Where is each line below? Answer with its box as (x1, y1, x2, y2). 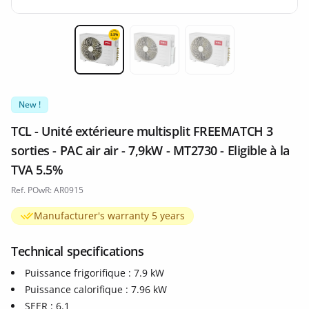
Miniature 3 (209, 74, 268, 89)
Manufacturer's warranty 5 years (34, 209, 185, 222)
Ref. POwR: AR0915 (11, 184, 83, 196)
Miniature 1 (99, 73, 158, 88)
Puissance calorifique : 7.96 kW (25, 283, 167, 296)
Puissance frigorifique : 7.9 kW (25, 266, 164, 279)
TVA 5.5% (11, 161, 63, 178)
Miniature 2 (154, 74, 213, 89)
